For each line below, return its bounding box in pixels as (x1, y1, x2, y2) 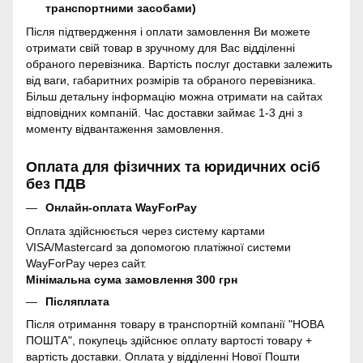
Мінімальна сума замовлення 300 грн (26, 272, 237, 286)
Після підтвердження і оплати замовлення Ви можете (26, 24, 310, 38)
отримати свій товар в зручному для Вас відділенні (26, 41, 295, 54)
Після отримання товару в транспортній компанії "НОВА (26, 318, 324, 331)
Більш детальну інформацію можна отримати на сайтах (26, 89, 322, 103)
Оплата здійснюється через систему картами (26, 224, 265, 237)
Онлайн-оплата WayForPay (45, 201, 197, 215)
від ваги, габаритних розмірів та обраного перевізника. (26, 73, 316, 87)
